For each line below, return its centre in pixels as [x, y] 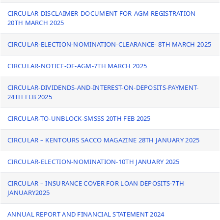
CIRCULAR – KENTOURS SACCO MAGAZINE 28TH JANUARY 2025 [104, 140]
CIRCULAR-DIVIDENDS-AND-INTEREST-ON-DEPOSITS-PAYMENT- [103, 87]
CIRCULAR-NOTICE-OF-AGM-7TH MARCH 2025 [77, 66]
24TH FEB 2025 [30, 97]
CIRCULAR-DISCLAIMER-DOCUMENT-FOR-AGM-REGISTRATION [102, 13]
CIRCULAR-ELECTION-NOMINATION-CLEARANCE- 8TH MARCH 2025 [110, 44]
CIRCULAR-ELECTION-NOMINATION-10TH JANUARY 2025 [94, 162]
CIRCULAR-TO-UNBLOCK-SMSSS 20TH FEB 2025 [79, 118]
